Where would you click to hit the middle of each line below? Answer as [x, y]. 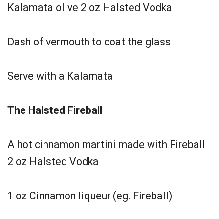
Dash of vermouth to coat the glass [89, 42]
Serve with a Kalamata [60, 76]
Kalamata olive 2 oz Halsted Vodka [90, 8]
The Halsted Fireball [55, 110]
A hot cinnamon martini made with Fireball [106, 144]
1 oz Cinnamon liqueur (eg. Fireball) [90, 196]
